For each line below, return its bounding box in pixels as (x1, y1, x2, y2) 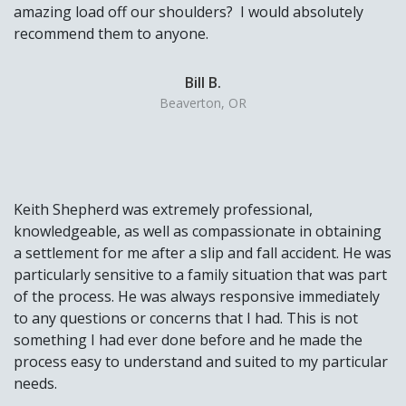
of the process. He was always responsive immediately (14, 286, 380, 307)
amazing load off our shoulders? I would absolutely (14, 2, 363, 23)
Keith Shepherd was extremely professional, (14, 199, 313, 220)
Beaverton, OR (159, 94, 246, 112)
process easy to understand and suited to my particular (14, 352, 388, 372)
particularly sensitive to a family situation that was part (14, 265, 387, 285)
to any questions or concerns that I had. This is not (14, 308, 358, 329)
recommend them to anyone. (14, 24, 208, 44)
